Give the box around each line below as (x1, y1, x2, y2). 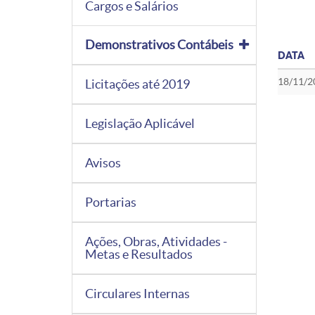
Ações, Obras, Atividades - (85, 233, 227, 249)
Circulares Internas (85, 285, 190, 301)
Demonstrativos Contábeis (85, 37, 233, 52)
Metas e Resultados (85, 246, 193, 262)
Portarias (85, 194, 136, 210)
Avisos (85, 155, 121, 170)
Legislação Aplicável (85, 115, 195, 131)
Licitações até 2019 (85, 76, 190, 91)
